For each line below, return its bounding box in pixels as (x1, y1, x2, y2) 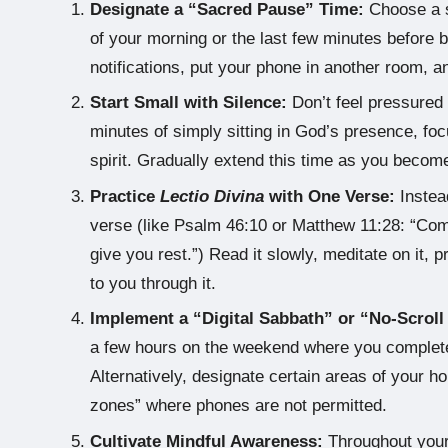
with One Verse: (264, 186, 395, 206)
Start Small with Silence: (90, 93, 287, 113)
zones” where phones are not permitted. (90, 396, 387, 416)
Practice (90, 186, 160, 206)
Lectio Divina (160, 186, 264, 206)
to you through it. (90, 273, 216, 293)
